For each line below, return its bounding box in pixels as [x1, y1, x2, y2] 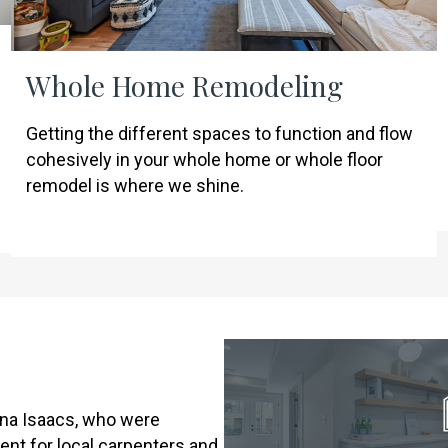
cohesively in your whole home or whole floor [25, 149, 383, 171]
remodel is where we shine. [25, 175, 244, 197]
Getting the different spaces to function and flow [25, 123, 413, 145]
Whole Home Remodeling [25, 67, 343, 105]
